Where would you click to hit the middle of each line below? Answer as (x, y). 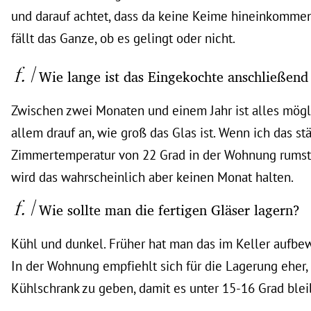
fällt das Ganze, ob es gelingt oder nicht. (123, 38)
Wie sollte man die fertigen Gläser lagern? (169, 210)
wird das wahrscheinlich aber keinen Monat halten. (152, 177)
